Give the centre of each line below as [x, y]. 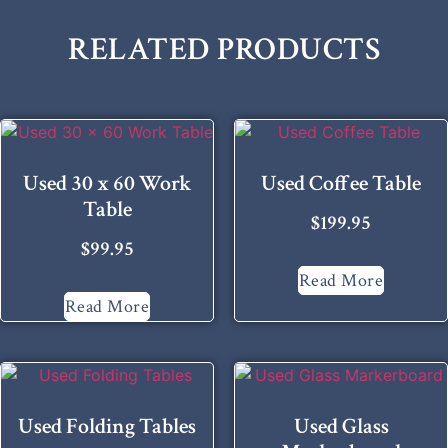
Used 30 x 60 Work [107, 183]
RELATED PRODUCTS [224, 49]
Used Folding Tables [107, 426]
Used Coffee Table [341, 183]
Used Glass [341, 426]
